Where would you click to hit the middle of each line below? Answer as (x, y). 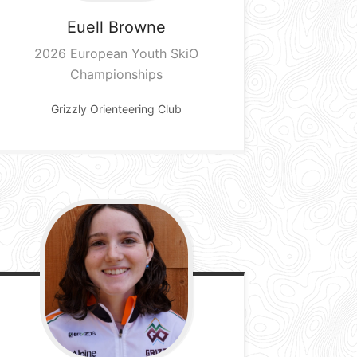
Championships (116, 74)
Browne (137, 27)
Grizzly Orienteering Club (116, 108)
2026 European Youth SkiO (116, 53)
